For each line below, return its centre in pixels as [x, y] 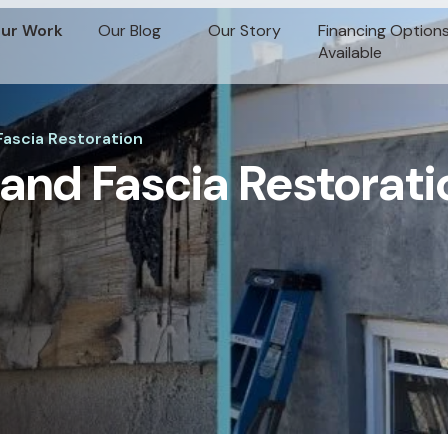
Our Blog [129, 30]
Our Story [244, 30]
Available [350, 52]
